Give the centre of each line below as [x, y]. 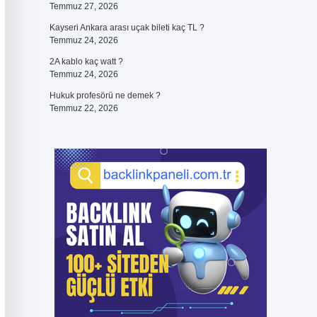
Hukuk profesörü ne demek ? [105, 96]
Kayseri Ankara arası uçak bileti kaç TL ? [127, 28]
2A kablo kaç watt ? [86, 62]
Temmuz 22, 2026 [83, 108]
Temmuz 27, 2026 [83, 6]
